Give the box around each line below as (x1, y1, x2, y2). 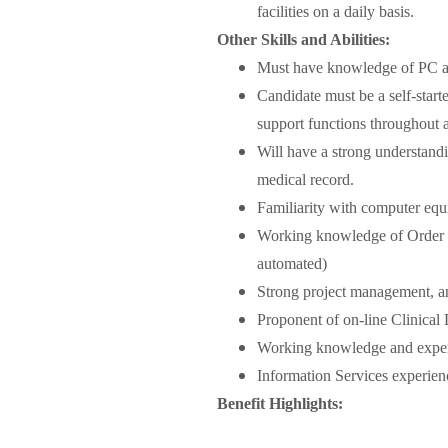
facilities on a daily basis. (257, 2, 414, 20)
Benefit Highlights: (217, 394, 343, 412)
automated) (257, 254, 331, 272)
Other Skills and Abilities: (217, 30, 390, 48)
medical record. (257, 170, 358, 188)
